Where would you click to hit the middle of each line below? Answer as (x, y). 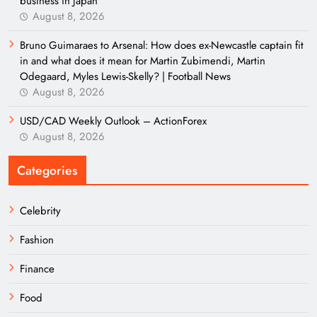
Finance (37, 269)
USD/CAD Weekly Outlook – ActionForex (113, 121)
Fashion (37, 240)
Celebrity (40, 211)
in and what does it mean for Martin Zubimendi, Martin (143, 61)
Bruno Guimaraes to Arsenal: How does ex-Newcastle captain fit (162, 45)
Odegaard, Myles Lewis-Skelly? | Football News (125, 76)
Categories (47, 171)
